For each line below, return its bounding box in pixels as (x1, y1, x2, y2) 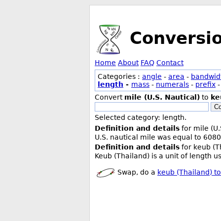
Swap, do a (115, 168, 157, 176)
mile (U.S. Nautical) (124, 93, 200, 101)
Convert (95, 93, 124, 101)
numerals (156, 80, 189, 88)
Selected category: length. (95, 113, 186, 121)
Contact (156, 59, 184, 67)
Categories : (98, 73, 142, 80)
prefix (195, 80, 216, 88)
